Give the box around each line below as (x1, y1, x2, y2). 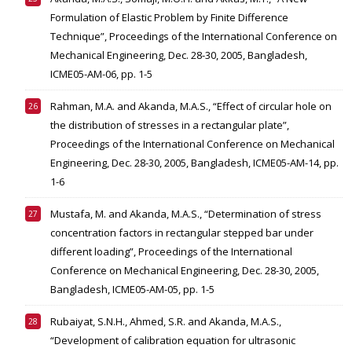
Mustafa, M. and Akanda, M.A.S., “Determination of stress (50, 207, 321, 222)
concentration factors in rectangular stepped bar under (50, 225, 313, 240)
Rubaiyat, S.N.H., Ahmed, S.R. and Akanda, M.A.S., (50, 314, 281, 329)
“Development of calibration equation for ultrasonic (50, 333, 295, 348)
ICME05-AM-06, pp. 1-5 (50, 67, 155, 82)
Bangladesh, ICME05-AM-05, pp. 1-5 (50, 282, 214, 297)
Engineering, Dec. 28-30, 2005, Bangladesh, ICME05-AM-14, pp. (50, 156, 339, 170)
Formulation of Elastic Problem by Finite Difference (50, 10, 288, 25)
